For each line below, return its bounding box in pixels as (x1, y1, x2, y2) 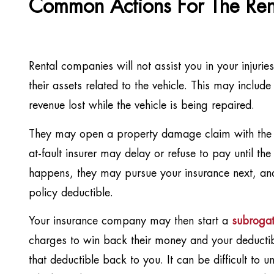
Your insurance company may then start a (29, 215, 228, 228)
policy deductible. (29, 187, 117, 199)
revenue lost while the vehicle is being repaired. (29, 100, 258, 113)
